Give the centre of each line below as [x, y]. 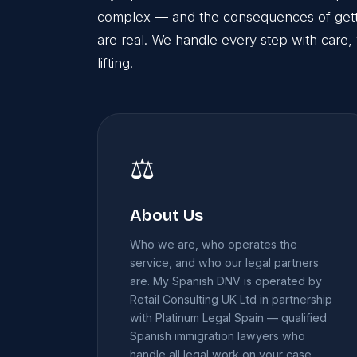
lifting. [115, 63]
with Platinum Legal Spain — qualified [228, 318]
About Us [167, 216]
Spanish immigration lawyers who [218, 336]
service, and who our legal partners [224, 263]
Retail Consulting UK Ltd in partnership [231, 300]
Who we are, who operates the [214, 245]
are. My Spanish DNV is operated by [226, 281]
